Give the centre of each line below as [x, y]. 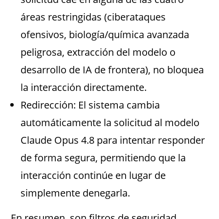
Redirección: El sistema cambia [90, 105]
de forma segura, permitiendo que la [103, 158]
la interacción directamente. [84, 88]
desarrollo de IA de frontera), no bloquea [112, 70]
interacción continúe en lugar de [93, 175]
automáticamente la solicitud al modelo [110, 123]
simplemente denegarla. [76, 193]
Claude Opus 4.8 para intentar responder [113, 140]
